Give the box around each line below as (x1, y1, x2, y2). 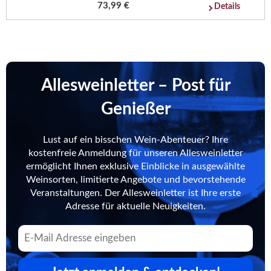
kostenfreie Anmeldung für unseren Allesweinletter (28, 148, 243, 158)
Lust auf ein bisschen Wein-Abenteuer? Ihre (43, 134, 228, 145)
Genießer (100, 100, 171, 117)
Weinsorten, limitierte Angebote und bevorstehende (25, 174, 246, 184)
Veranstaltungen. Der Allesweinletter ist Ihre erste (30, 188, 241, 198)
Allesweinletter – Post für (41, 76, 230, 94)
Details (214, 2, 241, 11)
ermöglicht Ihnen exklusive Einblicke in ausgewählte (26, 161, 245, 171)
